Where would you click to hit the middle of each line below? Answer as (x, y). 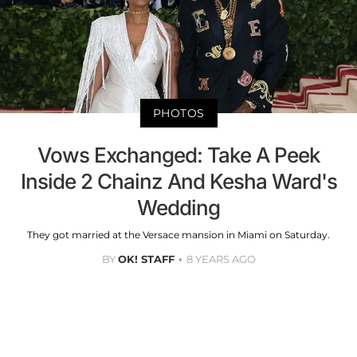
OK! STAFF (146, 259)
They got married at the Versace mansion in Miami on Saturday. (178, 235)
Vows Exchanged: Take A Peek (178, 155)
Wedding (178, 208)
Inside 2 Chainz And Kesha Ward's (178, 182)
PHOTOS (178, 114)
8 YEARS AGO (221, 259)
